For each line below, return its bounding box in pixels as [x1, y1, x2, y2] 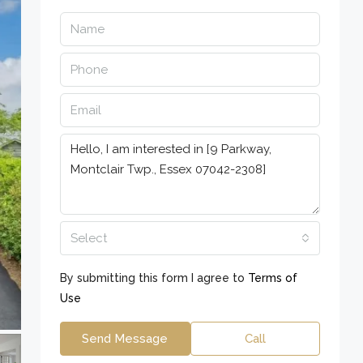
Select [70, 231, 107, 246]
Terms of [248, 271, 297, 284]
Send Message [82, 331, 169, 346]
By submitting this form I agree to [60, 271, 248, 284]
